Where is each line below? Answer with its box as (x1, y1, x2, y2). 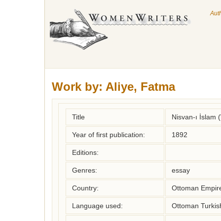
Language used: (72, 202, 123, 210)
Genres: (72, 166, 97, 174)
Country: (72, 184, 99, 192)
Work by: (52, 80, 103, 93)
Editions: (72, 148, 99, 156)
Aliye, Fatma (106, 80, 175, 93)
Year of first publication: (72, 131, 145, 139)
